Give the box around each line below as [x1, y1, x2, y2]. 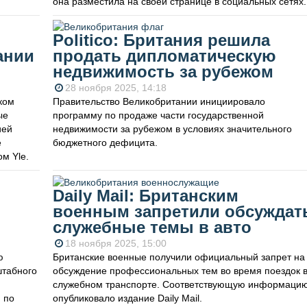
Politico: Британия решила [52, 31, 270, 50]
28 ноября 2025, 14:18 [64, 82, 167, 94]
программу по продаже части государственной [52, 110, 264, 121]
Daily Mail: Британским [52, 186, 238, 205]
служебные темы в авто [52, 217, 251, 236]
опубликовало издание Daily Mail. [52, 292, 202, 304]
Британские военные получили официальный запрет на [52, 251, 305, 262]
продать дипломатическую [52, 47, 276, 66]
